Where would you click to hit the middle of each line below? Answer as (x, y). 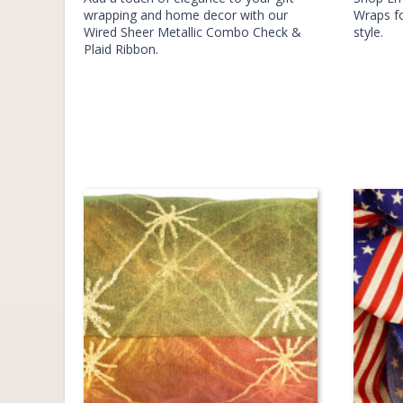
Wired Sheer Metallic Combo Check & (193, 32)
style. (368, 32)
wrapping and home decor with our (186, 15)
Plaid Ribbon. (121, 49)
